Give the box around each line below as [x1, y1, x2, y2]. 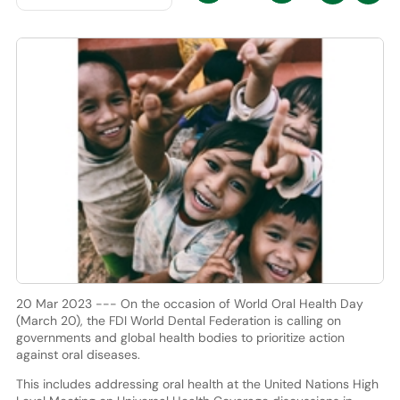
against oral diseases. [15, 346, 140, 362]
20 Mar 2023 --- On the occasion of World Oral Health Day [15, 295, 363, 312]
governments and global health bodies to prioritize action [15, 329, 345, 346]
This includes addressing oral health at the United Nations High [15, 375, 379, 392]
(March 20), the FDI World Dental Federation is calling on [15, 312, 341, 329]
